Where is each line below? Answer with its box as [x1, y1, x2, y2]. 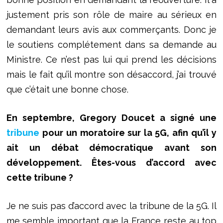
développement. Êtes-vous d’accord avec [6, 157, 217, 168]
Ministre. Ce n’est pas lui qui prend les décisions [6, 54, 217, 65]
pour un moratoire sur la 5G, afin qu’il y [42, 127, 217, 138]
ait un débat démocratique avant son [6, 142, 217, 153]
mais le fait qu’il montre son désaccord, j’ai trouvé [6, 69, 217, 80]
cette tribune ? [6, 172, 73, 183]
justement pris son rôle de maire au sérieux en [6, 9, 217, 20]
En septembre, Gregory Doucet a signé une [6, 112, 217, 123]
